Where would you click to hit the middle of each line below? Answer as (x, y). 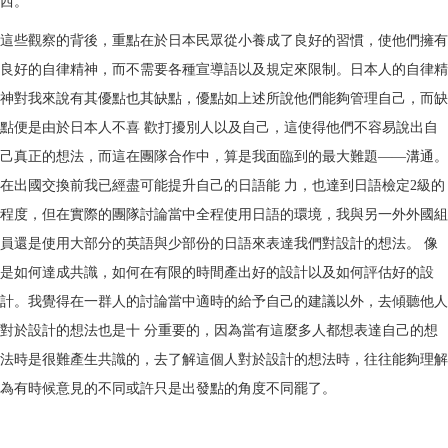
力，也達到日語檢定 (347, 185)
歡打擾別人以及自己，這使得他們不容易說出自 (291, 127)
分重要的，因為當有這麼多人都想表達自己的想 (291, 330)
